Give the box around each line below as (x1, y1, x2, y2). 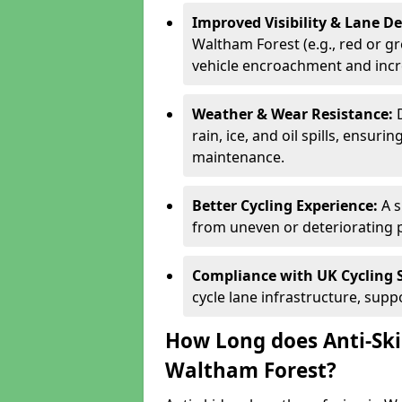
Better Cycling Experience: (192, 196, 381, 215)
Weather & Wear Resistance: (192, 104, 397, 124)
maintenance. (192, 147, 284, 167)
